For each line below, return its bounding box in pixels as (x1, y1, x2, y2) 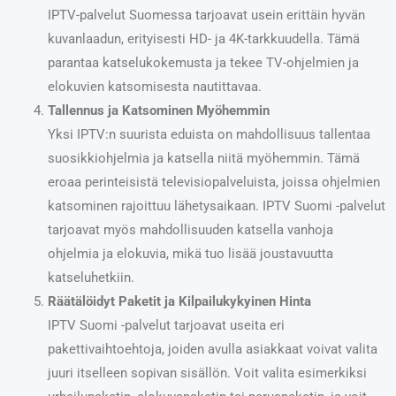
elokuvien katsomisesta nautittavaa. (47, 78, 262, 95)
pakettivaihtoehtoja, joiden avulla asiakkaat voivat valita (47, 340, 377, 357)
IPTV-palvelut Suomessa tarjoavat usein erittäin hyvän (47, 6, 365, 23)
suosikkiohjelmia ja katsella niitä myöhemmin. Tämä (47, 149, 360, 166)
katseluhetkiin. (47, 269, 134, 286)
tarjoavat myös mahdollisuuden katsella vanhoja (47, 221, 333, 238)
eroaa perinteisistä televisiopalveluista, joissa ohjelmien (47, 173, 380, 190)
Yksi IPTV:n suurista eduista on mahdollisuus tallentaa (47, 126, 370, 142)
